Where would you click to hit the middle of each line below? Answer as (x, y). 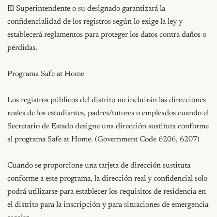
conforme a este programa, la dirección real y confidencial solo (108, 178)
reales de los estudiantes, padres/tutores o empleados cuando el (108, 113)
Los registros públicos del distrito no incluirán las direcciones (107, 100)
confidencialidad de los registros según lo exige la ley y (95, 22)
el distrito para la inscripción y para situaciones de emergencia (108, 205)
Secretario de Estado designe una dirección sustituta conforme (108, 126)
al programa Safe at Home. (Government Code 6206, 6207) (104, 139)
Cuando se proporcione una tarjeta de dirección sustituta (99, 165)
